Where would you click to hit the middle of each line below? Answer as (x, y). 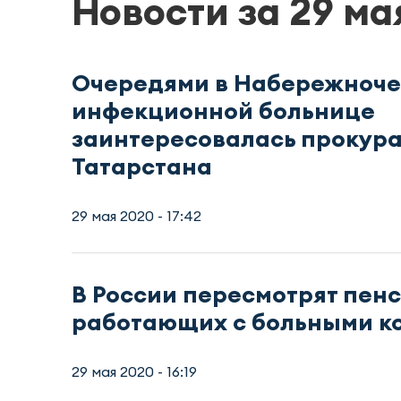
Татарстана (142, 166)
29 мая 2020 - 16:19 (134, 371)
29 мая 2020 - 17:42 (137, 215)
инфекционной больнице (223, 110)
